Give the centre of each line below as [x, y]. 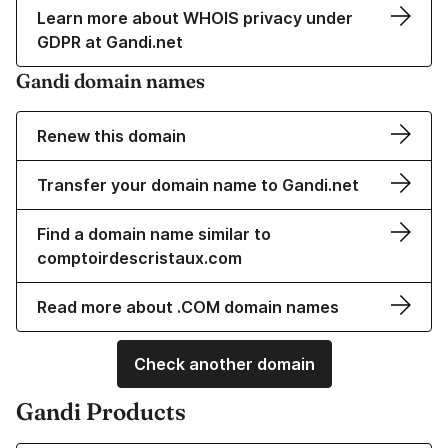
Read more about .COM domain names [188, 307]
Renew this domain [111, 136]
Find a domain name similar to [154, 234]
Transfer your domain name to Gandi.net [198, 185]
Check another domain [224, 364]
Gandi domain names [110, 81]
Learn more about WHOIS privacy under [195, 18]
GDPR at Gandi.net [110, 42]
